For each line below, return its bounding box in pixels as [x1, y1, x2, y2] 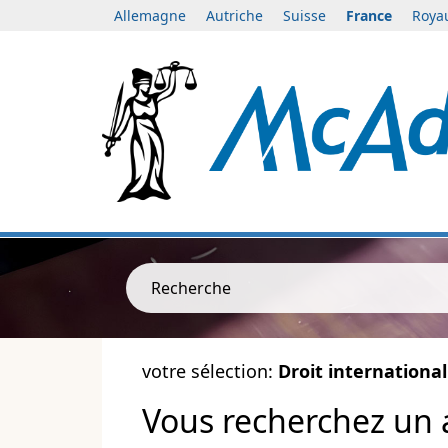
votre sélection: [142, 359, 278, 384]
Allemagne [114, 6, 186, 25]
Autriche [206, 6, 263, 25]
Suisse [283, 6, 326, 25]
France [346, 6, 392, 25]
